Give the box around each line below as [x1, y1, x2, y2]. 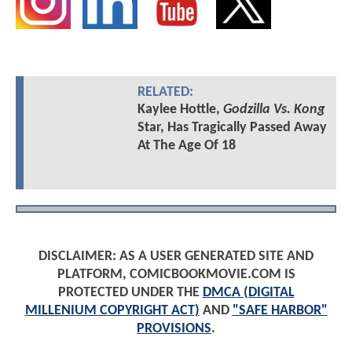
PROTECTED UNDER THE [57, 285, 203, 301]
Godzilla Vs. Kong [222, 101, 325, 117]
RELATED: [137, 85, 193, 99]
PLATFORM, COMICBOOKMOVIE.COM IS [57, 267, 295, 283]
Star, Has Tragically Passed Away [137, 119, 327, 135]
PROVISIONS [137, 321, 211, 337]
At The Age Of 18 [137, 137, 236, 153]
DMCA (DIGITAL [202, 285, 295, 301]
